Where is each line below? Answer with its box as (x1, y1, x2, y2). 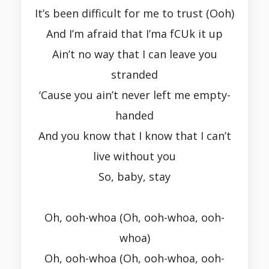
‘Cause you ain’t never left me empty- (38, 88, 231, 103)
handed (115, 108, 154, 123)
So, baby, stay (98, 169, 171, 184)
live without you (93, 149, 176, 164)
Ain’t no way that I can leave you (52, 47, 217, 62)
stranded (111, 67, 158, 82)
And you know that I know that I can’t (38, 128, 231, 144)
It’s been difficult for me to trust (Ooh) (35, 6, 234, 21)
